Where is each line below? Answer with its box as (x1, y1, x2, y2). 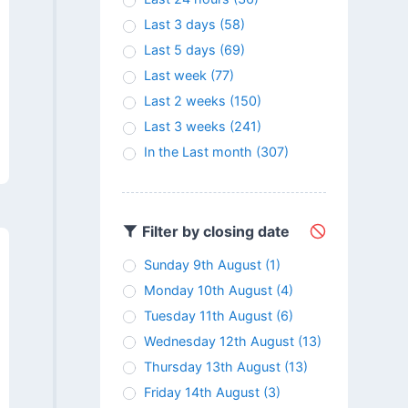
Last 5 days (143, 42, 216, 58)
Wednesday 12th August (143, 333, 294, 350)
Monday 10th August (143, 282, 272, 299)
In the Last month (143, 144, 252, 160)
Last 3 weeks (143, 118, 226, 135)
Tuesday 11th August (143, 308, 272, 324)
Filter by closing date (138, 221, 290, 240)
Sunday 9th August (143, 257, 261, 273)
